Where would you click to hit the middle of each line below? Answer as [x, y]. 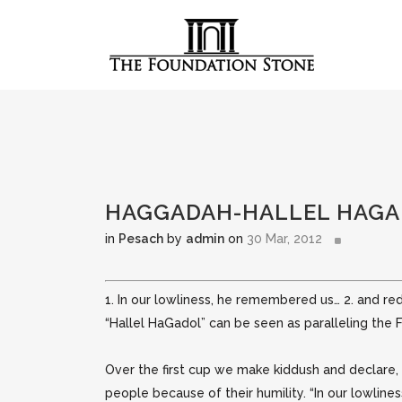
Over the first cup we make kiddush [214, 370]
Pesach [141, 239]
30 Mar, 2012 [284, 239]
